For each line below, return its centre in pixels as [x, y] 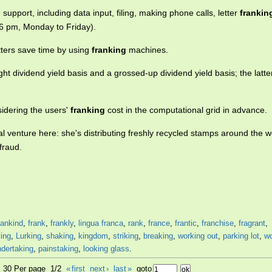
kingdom [93, 236]
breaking [158, 236]
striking [126, 236]
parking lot [241, 236]
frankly [62, 223]
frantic [186, 223]
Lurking [29, 236]
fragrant [252, 223]
